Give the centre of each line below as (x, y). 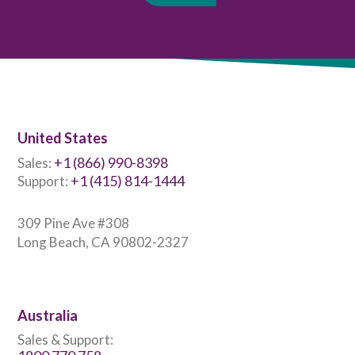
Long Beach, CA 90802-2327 (103, 242)
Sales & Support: (65, 340)
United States (63, 138)
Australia (48, 316)
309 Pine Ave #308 (73, 223)
